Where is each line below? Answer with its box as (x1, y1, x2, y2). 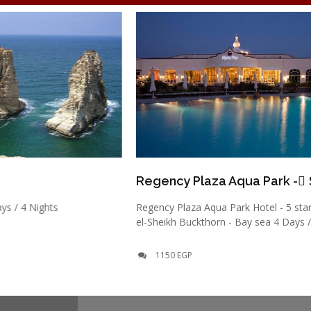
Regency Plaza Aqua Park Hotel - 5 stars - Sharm (85, 201, 303, 215)
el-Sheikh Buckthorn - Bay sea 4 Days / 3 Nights (85, 215, 300, 229)
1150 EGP (102, 249, 141, 262)
